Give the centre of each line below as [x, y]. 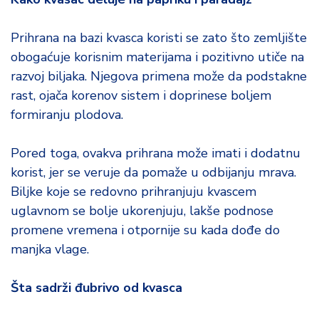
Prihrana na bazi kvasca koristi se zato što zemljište [159, 38]
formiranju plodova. [67, 115]
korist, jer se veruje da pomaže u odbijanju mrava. [153, 172]
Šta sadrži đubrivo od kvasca [96, 288]
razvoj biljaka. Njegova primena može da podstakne [159, 76]
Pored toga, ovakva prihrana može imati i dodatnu [156, 153]
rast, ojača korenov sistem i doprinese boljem [141, 95]
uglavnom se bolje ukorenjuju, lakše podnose [142, 211]
